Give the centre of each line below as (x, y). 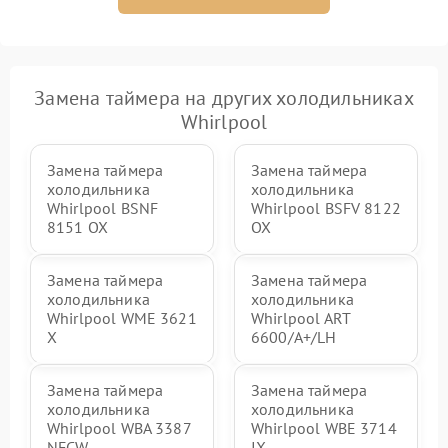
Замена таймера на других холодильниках (224, 98)
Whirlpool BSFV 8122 (326, 208)
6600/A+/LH (294, 337)
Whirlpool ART (300, 318)
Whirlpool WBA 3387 (119, 428)
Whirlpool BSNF (103, 208)
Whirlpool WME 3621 (122, 318)
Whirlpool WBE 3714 (324, 428)
